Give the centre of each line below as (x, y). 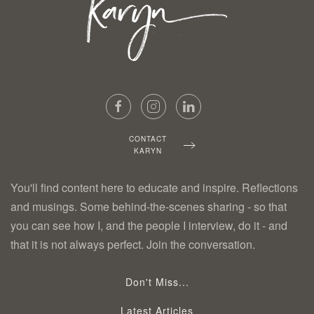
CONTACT (148, 139)
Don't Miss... (157, 282)
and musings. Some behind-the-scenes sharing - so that (149, 206)
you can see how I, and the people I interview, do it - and (149, 225)
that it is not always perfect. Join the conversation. (133, 244)
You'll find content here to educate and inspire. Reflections (154, 187)
